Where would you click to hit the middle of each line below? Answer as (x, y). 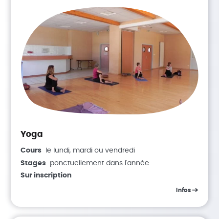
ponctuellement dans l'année (100, 163)
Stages (33, 163)
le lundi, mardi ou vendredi (90, 151)
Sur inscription (46, 176)
